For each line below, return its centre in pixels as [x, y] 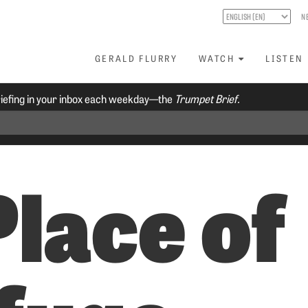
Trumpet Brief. [208, 98]
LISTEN [285, 58]
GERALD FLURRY [136, 58]
